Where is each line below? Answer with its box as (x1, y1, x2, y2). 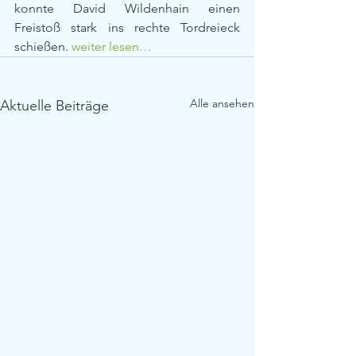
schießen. (14, 39, 72, 54)
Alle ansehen (190, 96, 254, 110)
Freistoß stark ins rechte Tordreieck (14, 20, 240, 35)
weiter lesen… (72, 39, 152, 54)
